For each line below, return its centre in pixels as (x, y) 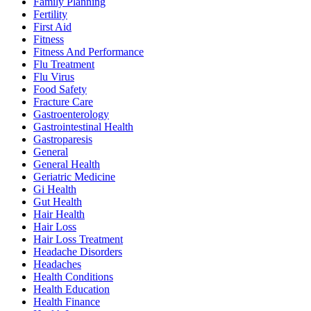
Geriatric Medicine (74, 177)
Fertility (50, 15)
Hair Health (59, 215)
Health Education (72, 289)
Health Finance (67, 302)
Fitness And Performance (89, 52)
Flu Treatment (64, 65)
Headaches (57, 264)
